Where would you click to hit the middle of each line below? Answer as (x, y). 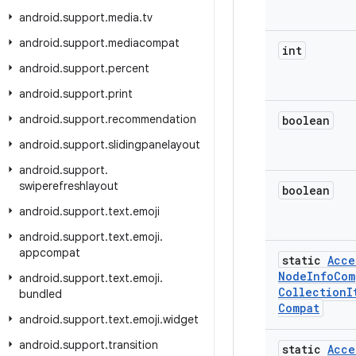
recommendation (152, 119)
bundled (41, 294)
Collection (312, 292)
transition (133, 345)
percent (129, 68)
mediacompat (144, 43)
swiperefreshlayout (69, 186)
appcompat (50, 253)
